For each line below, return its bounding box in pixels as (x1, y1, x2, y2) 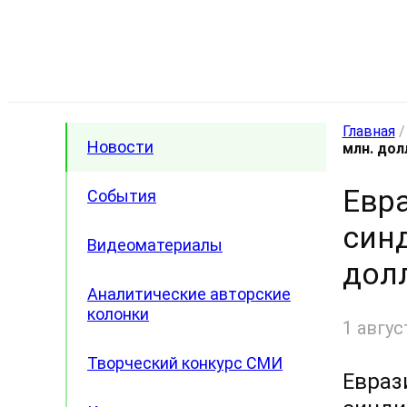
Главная (342, 123, 395, 140)
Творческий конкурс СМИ (87, 353, 283, 372)
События (87, 186, 156, 205)
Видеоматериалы (87, 235, 223, 254)
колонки (87, 304, 149, 323)
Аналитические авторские (87, 284, 291, 303)
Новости (87, 137, 154, 156)
